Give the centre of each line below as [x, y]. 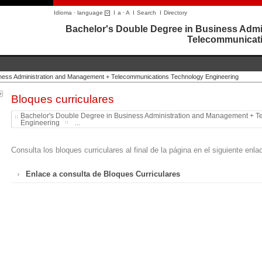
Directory [175, 13]
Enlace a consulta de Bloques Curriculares [103, 174]
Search [146, 13]
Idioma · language [79, 13]
